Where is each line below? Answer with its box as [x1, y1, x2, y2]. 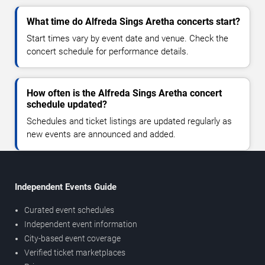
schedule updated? [27, 99, 107, 111]
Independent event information [24, 219, 137, 230]
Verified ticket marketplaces [24, 248, 125, 258]
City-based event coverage [24, 234, 121, 244]
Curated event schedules [24, 205, 114, 215]
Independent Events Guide [15, 182, 117, 193]
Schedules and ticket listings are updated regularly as [27, 116, 232, 127]
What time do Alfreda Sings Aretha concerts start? [27, 16, 240, 28]
